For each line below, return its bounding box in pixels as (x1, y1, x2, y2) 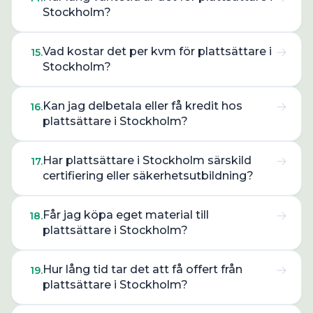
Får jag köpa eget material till (43, 208, 209, 221)
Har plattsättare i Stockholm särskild (43, 154, 252, 167)
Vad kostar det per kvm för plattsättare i (43, 45, 272, 58)
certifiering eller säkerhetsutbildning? (43, 169, 254, 182)
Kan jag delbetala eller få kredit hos (43, 99, 242, 112)
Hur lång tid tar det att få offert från (43, 263, 242, 276)
